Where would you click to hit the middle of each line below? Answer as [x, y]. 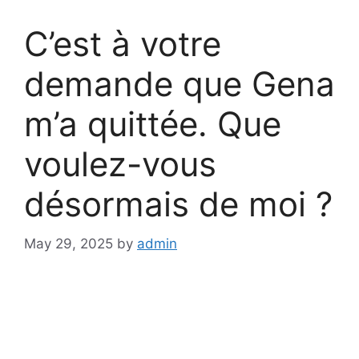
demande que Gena [179, 84]
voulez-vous [120, 164]
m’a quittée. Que [153, 124]
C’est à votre [123, 44]
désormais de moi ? [178, 204]
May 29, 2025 [69, 243]
